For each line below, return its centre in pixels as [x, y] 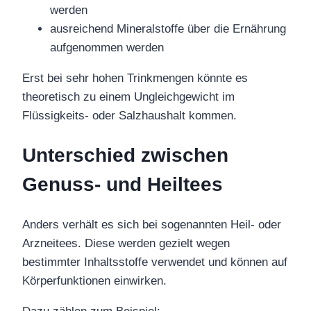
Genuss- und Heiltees [123, 184]
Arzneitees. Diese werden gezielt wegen [126, 244]
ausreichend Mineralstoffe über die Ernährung [168, 28]
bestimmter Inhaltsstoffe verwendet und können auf [155, 262]
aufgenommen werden [107, 47]
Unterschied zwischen [125, 155]
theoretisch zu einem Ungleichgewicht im [128, 96]
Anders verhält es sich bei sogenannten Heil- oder [152, 225]
